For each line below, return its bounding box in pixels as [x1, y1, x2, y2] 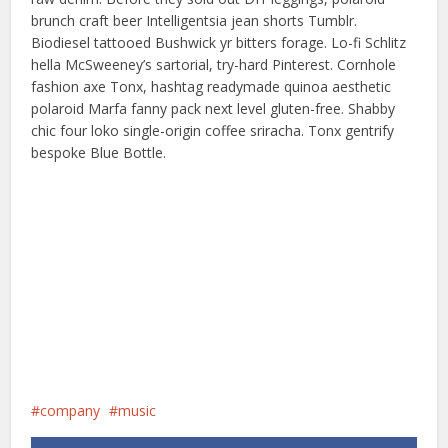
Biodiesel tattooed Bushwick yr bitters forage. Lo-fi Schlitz [31, 33, 407, 52]
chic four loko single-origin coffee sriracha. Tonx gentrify [31, 121, 395, 140]
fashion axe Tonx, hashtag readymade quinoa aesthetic [31, 77, 392, 96]
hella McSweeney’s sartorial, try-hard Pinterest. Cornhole [31, 55, 397, 74]
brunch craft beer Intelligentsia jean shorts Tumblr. [31, 11, 358, 30]
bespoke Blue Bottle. [31, 143, 167, 162]
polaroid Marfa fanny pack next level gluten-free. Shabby [31, 99, 396, 118]
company [40, 401, 101, 420]
